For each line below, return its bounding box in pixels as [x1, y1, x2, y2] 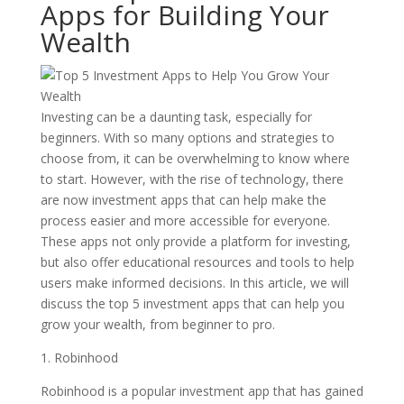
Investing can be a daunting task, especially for [40, 108, 312, 125]
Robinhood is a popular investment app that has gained [40, 382, 363, 399]
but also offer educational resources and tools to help [40, 253, 354, 271]
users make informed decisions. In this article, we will [40, 274, 349, 291]
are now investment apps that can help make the [40, 191, 326, 208]
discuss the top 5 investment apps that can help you [40, 295, 344, 312]
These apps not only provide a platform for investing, [40, 233, 351, 250]
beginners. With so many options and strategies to [40, 129, 335, 146]
